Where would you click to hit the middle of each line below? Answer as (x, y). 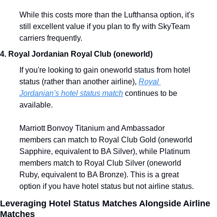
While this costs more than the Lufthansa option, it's (107, 15)
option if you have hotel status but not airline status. (107, 186)
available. (36, 105)
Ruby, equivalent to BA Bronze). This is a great (99, 175)
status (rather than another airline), (79, 82)
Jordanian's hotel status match (71, 93)
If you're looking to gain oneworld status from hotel (105, 70)
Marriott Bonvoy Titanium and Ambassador (92, 128)
